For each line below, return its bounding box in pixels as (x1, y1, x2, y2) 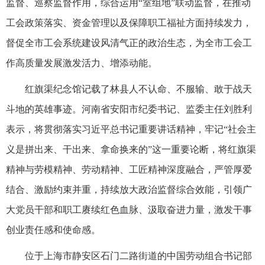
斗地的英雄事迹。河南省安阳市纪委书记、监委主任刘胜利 (6, 104, 252, 114)
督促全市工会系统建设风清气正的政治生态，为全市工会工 (6, 37, 252, 48)
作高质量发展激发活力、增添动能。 (6, 57, 157, 68)
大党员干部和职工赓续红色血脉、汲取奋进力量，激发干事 (6, 204, 252, 215)
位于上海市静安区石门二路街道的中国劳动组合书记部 (25, 250, 252, 261)
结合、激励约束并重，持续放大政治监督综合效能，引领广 (6, 184, 252, 195)
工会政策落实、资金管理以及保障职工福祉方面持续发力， (6, 17, 252, 28)
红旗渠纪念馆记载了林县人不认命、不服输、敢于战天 (25, 83, 252, 94)
